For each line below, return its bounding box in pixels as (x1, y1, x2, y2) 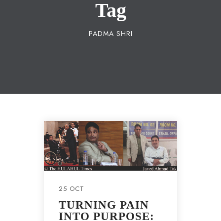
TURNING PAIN (59, 199, 149, 212)
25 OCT (59, 184, 84, 194)
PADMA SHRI (88, 29, 133, 38)
